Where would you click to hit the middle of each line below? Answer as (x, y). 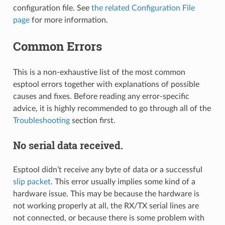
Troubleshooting (41, 120)
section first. (92, 120)
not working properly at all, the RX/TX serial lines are (106, 206)
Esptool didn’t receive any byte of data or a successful (107, 170)
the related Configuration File (143, 8)
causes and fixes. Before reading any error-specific (101, 96)
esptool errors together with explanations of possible (106, 84)
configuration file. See (52, 8)
